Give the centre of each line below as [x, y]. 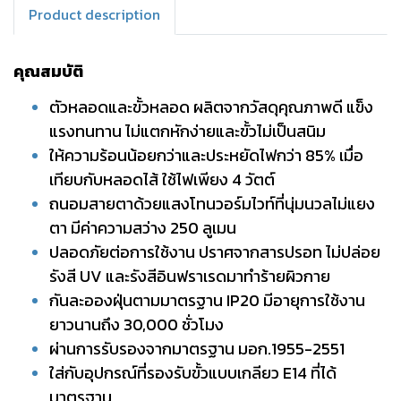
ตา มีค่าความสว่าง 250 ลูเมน [143, 228]
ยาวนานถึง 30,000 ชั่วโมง [137, 324]
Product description [94, 14]
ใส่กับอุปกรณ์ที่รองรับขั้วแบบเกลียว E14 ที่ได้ [193, 373]
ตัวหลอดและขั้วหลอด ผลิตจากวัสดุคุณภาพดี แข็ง [211, 107]
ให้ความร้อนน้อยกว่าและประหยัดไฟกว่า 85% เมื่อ [206, 155]
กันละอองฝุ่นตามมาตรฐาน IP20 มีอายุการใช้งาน [207, 300]
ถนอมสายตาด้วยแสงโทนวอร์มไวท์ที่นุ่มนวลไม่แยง [212, 204]
